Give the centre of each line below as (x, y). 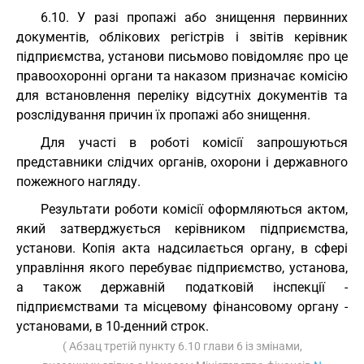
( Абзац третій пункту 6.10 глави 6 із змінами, (182, 346)
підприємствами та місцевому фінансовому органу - (182, 307)
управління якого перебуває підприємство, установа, (182, 268)
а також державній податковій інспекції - (182, 287)
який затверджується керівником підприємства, (182, 229)
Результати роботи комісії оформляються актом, (194, 209)
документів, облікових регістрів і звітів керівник (182, 37)
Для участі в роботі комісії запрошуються (194, 143)
